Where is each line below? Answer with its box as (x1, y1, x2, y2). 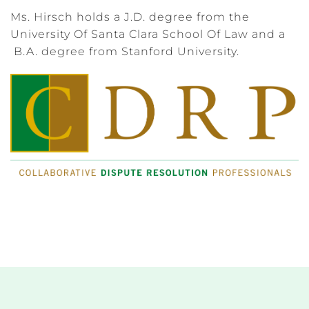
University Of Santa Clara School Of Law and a (10, 27, 286, 41)
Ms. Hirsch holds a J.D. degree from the (10, 10, 250, 23)
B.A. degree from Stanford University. (10, 44, 239, 58)
